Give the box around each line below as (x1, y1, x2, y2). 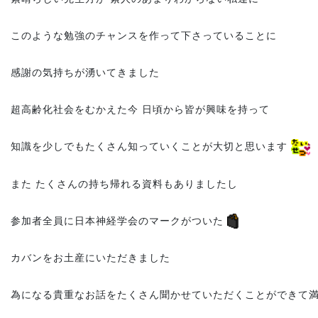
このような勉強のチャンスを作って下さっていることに (11, 30, 277, 42)
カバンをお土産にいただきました (11, 251, 170, 263)
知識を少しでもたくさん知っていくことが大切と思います (11, 141, 291, 153)
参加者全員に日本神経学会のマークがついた (11, 214, 227, 226)
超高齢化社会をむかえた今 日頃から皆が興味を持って (11, 104, 270, 116)
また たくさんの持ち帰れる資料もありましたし (11, 177, 238, 190)
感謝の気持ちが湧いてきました (11, 67, 160, 79)
